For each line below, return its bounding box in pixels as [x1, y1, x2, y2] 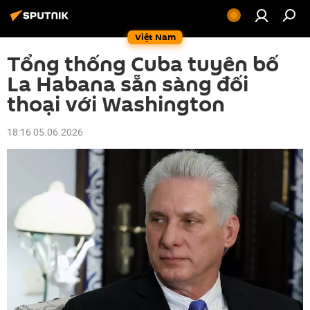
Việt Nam [134, 30, 176, 44]
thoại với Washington [7, 90, 225, 120]
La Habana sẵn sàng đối [7, 70, 248, 100]
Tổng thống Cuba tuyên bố [7, 50, 279, 80]
